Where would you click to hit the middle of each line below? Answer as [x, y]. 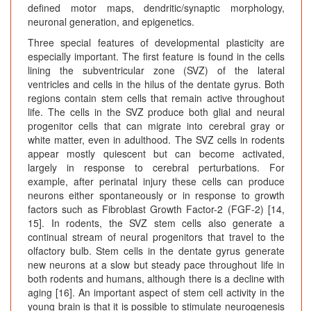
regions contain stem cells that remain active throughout [156, 98]
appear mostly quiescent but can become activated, [156, 154]
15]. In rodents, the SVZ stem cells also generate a [156, 223]
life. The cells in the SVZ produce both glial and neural [156, 112]
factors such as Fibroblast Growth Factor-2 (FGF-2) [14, [156, 209]
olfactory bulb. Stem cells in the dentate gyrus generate [156, 251]
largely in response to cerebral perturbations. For [156, 168]
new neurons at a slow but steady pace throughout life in [156, 265]
